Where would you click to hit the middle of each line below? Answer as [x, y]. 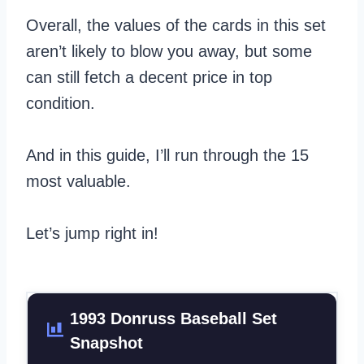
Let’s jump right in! [92, 233]
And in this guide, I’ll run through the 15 [167, 155]
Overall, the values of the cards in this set [176, 25]
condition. [61, 103]
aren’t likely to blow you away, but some [169, 51]
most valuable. [78, 181]
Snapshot [106, 342]
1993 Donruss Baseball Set [173, 318]
